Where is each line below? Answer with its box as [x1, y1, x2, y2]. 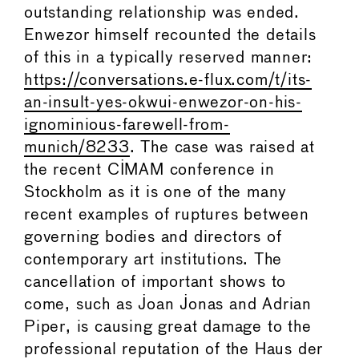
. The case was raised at [129, 139, 316, 155]
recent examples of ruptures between [24, 207, 309, 223]
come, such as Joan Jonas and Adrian [24, 296, 312, 313]
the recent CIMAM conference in [24, 162, 275, 178]
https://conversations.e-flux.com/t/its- [24, 72, 313, 88]
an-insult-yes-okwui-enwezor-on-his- [24, 95, 302, 111]
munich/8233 [24, 139, 130, 155]
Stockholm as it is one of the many [24, 184, 288, 200]
